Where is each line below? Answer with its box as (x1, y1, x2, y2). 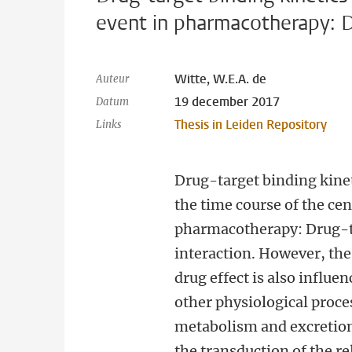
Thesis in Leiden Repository (174, 116, 328, 133)
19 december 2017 (174, 93, 280, 110)
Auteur (96, 72, 129, 86)
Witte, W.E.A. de (174, 71, 267, 87)
